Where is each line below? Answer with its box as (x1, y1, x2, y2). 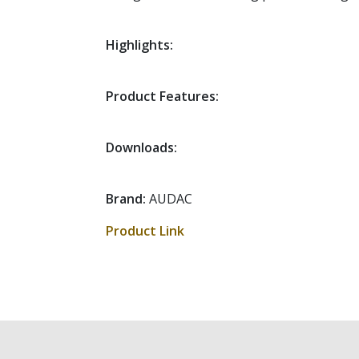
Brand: (106, 190, 146, 208)
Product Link (106, 222, 184, 240)
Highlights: (106, 36, 173, 54)
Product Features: (106, 87, 219, 105)
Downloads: (106, 139, 177, 156)
